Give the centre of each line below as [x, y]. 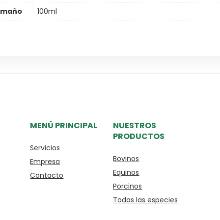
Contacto [47, 176]
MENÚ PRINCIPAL [64, 126]
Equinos [126, 173]
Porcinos [128, 186]
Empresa [45, 162]
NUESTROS [135, 126]
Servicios [45, 148]
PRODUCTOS [139, 137]
